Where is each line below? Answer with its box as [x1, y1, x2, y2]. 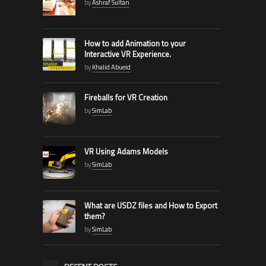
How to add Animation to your [84, 37, 186, 50]
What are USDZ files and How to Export [84, 199, 217, 212]
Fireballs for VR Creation [84, 91, 167, 104]
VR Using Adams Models [84, 145, 168, 158]
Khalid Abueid [91, 62, 131, 72]
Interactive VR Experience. [84, 48, 171, 61]
